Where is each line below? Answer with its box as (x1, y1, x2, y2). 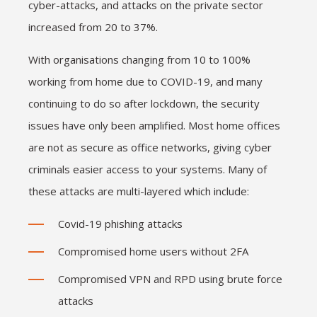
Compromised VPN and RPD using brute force (58, 272, 282, 286)
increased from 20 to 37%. (28, 20, 158, 34)
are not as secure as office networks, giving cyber (28, 140, 272, 154)
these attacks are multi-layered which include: (28, 184, 249, 198)
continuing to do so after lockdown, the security (28, 96, 260, 110)
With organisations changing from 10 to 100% (28, 52, 250, 67)
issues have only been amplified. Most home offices (28, 118, 280, 132)
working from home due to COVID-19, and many (28, 74, 263, 88)
